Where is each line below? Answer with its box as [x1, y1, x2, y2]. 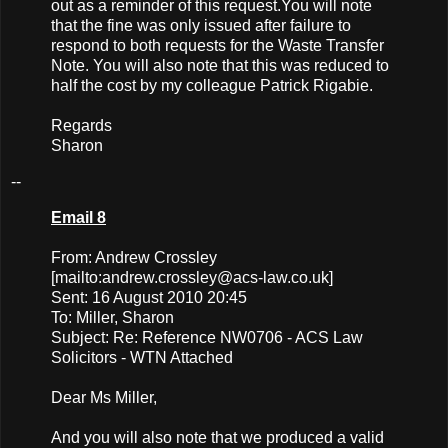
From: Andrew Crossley [51, 248, 217, 266]
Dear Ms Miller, [51, 388, 157, 406]
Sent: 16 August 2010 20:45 [51, 288, 247, 306]
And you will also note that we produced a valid [51, 428, 384, 446]
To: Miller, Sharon [51, 308, 174, 326]
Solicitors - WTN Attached [51, 348, 233, 366]
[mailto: [51, 268, 102, 286]
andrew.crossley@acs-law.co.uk [102, 268, 329, 286]
